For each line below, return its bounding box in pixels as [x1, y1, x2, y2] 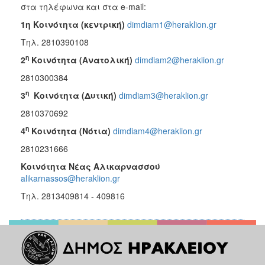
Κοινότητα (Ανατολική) [29, 53, 132, 66]
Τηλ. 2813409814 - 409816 [21, 189, 125, 202]
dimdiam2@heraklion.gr [135, 53, 224, 66]
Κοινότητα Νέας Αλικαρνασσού [21, 160, 160, 172]
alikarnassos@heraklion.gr [21, 172, 120, 184]
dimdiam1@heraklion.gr [127, 18, 216, 30]
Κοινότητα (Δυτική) [29, 89, 117, 101]
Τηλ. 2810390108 [21, 35, 89, 48]
